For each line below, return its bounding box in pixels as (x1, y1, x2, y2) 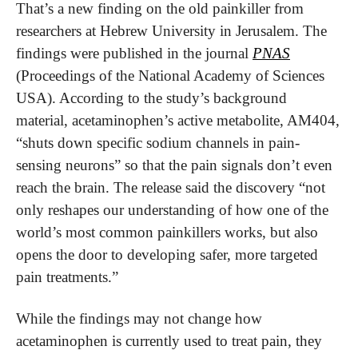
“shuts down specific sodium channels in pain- (16, 133, 300, 151)
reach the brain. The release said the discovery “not (16, 178, 325, 196)
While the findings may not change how (16, 309, 262, 327)
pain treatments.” (16, 268, 118, 285)
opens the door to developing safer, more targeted (16, 245, 318, 263)
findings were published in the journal (16, 44, 253, 62)
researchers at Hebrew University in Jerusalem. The (16, 22, 327, 39)
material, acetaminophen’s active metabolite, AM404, (16, 111, 340, 129)
